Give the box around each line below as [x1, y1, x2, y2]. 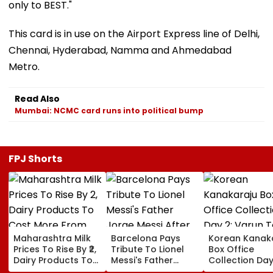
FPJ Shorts [9, 151, 62, 166]
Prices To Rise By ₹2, [13, 243, 96, 255]
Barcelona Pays [111, 232, 180, 244]
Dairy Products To [13, 253, 93, 266]
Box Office [208, 243, 254, 255]
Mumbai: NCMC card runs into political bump [15, 105, 204, 116]
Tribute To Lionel [111, 243, 184, 255]
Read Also [15, 92, 60, 105]
